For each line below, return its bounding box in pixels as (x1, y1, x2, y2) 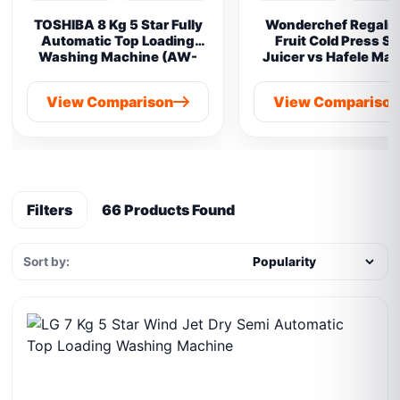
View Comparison (46, 93, 174, 111)
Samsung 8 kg (70, 81, 166, 97)
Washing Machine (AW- (38, 49, 198, 65)
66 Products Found (102, 201, 236, 219)
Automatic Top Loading (41, 33, 196, 49)
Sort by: (23, 254, 71, 269)
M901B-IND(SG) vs (55, 65, 180, 81)
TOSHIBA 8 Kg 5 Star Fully (33, 17, 203, 33)
